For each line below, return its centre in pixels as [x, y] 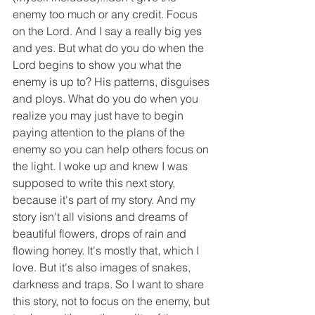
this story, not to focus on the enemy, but [112, 301]
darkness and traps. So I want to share [110, 284]
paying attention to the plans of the [100, 133]
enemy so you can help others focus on [112, 149]
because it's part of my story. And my [105, 200]
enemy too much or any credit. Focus [107, 14]
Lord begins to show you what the [98, 65]
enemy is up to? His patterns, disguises [112, 82]
